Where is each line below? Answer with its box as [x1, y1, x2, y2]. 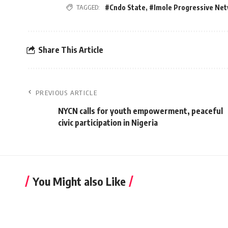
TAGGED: [76, 3, 100, 12]
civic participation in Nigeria [58, 118, 161, 128]
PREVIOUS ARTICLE [36, 89, 97, 97]
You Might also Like [33, 174, 126, 189]
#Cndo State [105, 3, 146, 12]
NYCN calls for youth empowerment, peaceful [58, 106, 223, 117]
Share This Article [38, 44, 103, 55]
